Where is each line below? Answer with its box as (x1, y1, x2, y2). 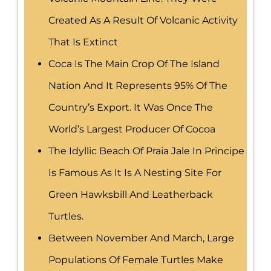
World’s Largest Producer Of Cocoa (48, 123, 215, 135)
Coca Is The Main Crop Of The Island (48, 58, 220, 70)
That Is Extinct (48, 36, 118, 48)
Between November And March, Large (48, 232, 234, 244)
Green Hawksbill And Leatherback (48, 189, 213, 201)
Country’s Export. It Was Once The (48, 102, 213, 114)
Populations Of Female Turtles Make (48, 254, 223, 266)
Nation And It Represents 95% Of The (48, 80, 227, 92)
